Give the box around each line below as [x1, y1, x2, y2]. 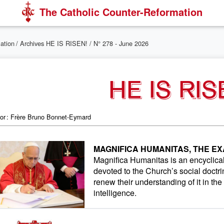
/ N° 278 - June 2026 [89, 38, 148, 48]
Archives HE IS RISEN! [20, 38, 87, 48]
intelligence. [93, 187, 136, 198]
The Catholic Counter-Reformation [39, 4, 202, 19]
